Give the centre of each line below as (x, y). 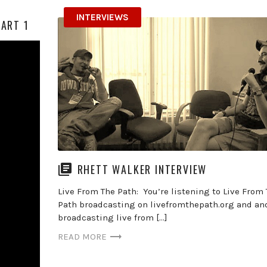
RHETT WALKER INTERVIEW (142, 169)
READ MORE (82, 237)
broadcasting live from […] (112, 217)
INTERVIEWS (102, 17)
